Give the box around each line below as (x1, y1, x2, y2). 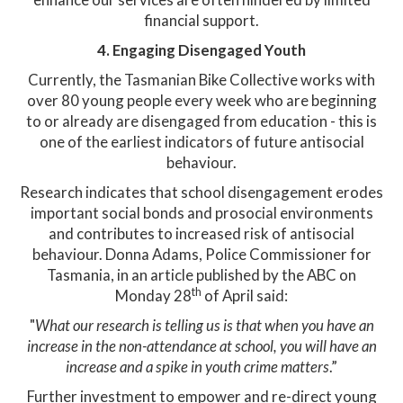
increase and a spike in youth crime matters (66, 357, 329, 376)
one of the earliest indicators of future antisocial (39, 132, 364, 151)
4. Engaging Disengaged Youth (97, 40, 306, 59)
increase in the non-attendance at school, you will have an (26, 336, 377, 355)
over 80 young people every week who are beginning (26, 91, 377, 110)
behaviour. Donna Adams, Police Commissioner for (31, 245, 372, 264)
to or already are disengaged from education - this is (26, 112, 377, 130)
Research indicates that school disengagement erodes (20, 183, 383, 201)
